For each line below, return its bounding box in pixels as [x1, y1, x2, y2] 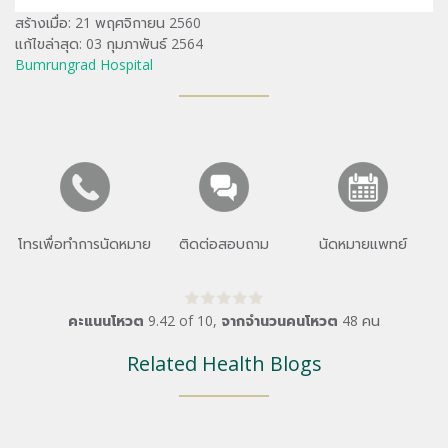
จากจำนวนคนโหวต [221, 310, 338, 330]
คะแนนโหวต [68, 310, 144, 330]
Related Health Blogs [126, 350, 322, 378]
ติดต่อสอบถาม [178, 233, 269, 253]
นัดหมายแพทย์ [319, 233, 408, 253]
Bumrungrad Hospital [15, 54, 153, 74]
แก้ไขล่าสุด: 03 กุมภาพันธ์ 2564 [15, 33, 203, 53]
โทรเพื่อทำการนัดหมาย [18, 233, 152, 253]
